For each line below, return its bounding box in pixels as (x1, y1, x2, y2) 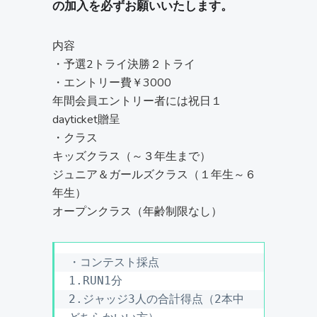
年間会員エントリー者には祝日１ (52, 93, 222, 110)
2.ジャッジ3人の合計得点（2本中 (69, 292, 244, 306)
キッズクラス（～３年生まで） (52, 149, 211, 165)
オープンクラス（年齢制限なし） (52, 204, 222, 220)
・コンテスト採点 (69, 255, 159, 270)
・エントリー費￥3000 (52, 75, 171, 91)
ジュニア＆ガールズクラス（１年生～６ (52, 167, 256, 183)
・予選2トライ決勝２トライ (52, 57, 195, 73)
